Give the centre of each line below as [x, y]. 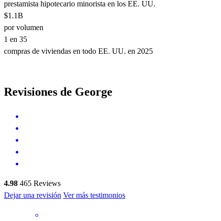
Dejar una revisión [33, 195]
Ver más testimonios [94, 195]
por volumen [24, 28]
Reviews [46, 183]
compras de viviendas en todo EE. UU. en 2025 [78, 51]
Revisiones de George [58, 92]
